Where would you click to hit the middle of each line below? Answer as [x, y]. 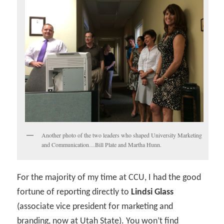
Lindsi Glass [152, 192]
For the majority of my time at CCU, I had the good [109, 178]
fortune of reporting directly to [74, 192]
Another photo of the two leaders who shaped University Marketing [122, 135]
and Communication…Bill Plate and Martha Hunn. [102, 144]
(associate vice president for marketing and [95, 207]
